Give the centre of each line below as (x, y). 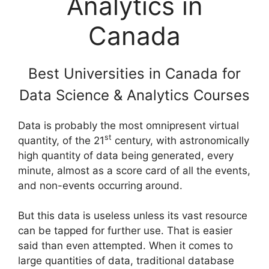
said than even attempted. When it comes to (125, 246)
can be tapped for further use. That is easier (125, 231)
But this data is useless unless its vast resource (133, 216)
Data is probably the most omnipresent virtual (128, 125)
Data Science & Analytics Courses (134, 95)
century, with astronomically (180, 140)
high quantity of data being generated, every (126, 155)
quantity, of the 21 (61, 140)
